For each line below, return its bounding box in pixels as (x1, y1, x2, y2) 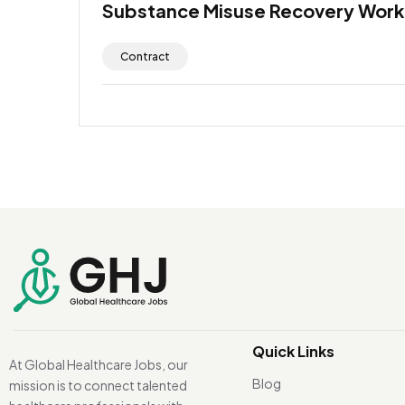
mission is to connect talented (9, 376, 187, 393)
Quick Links (251, 341, 334, 361)
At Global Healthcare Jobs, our (9, 355, 188, 372)
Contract (120, 49, 170, 63)
